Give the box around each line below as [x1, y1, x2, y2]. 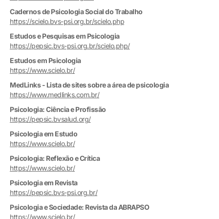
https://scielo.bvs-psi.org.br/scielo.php [10, 17, 124, 25]
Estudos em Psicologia [10, 56, 81, 65]
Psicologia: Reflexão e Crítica [10, 153, 100, 162]
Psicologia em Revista [10, 178, 78, 187]
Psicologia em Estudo [10, 129, 77, 138]
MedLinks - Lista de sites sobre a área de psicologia [10, 80, 169, 89]
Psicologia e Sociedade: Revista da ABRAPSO [10, 202, 149, 211]
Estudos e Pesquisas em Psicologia [10, 31, 120, 40]
